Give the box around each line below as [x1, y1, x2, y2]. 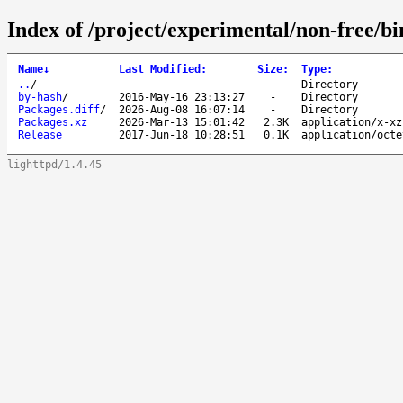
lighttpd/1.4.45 [7, 157, 102, 171]
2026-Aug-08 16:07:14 [119, 103, 245, 116]
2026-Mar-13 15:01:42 [119, 115, 245, 129]
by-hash [18, 90, 62, 103]
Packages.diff [18, 103, 100, 116]
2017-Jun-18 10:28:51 [119, 128, 245, 141]
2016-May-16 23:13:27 [119, 90, 245, 103]
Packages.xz [18, 115, 87, 129]
